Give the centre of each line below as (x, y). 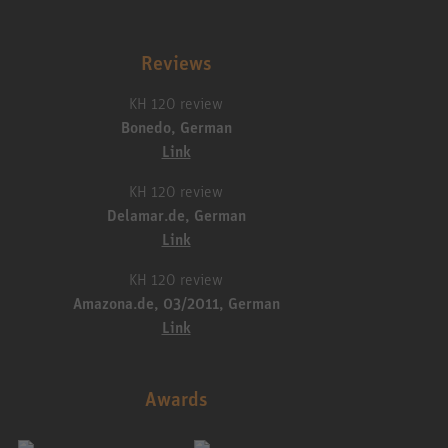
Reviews (176, 63)
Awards (176, 399)
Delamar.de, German (176, 215)
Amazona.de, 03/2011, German (176, 303)
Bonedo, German (176, 127)
